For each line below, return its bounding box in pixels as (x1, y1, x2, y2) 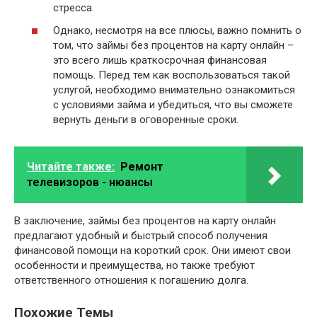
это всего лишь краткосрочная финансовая (53, 53, 267, 67)
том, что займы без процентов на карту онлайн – (53, 38, 294, 52)
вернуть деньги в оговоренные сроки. (53, 113, 238, 126)
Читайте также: (27, 159, 115, 173)
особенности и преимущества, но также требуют (14, 258, 255, 272)
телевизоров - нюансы (27, 175, 153, 189)
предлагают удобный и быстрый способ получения (14, 229, 267, 242)
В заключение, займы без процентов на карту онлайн (14, 214, 276, 227)
